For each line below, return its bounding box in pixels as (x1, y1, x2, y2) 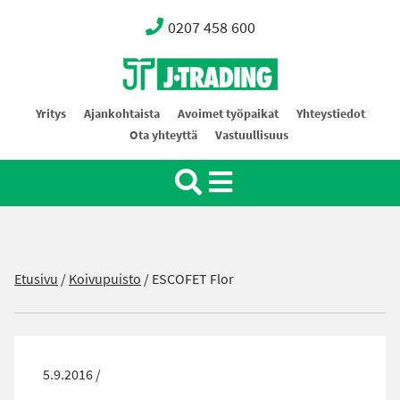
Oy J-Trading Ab (120, 104, 214, 122)
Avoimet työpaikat (177, 105, 279, 122)
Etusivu (14, 270, 58, 288)
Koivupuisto (69, 270, 141, 288)
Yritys (35, 105, 66, 122)
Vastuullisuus (215, 127, 288, 144)
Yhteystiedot (296, 105, 365, 122)
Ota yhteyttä (129, 127, 197, 144)
